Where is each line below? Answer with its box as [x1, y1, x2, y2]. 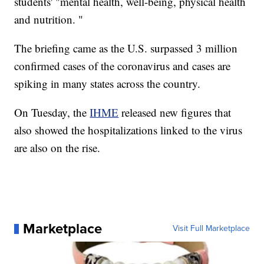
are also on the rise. [14, 140, 101, 156]
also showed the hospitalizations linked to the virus [14, 123, 243, 138]
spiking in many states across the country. [14, 76, 201, 91]
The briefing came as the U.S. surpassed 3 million [14, 41, 238, 56]
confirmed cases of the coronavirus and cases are [14, 58, 231, 74]
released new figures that [118, 105, 232, 120]
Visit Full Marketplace [172, 222, 250, 235]
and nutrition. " [14, 12, 84, 27]
